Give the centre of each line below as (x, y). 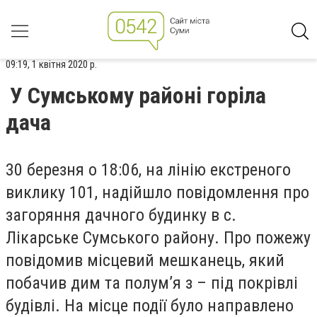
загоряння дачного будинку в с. (121, 215)
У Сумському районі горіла (138, 96)
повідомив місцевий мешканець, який (145, 260)
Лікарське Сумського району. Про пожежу (158, 238)
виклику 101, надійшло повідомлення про (157, 192)
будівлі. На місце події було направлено (150, 306)
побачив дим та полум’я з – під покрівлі (152, 283)
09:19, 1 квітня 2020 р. (51, 64)
